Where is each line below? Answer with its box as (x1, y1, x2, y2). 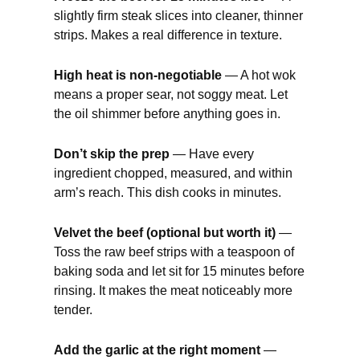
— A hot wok (222, 68, 297, 83)
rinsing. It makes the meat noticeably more (54, 284, 293, 298)
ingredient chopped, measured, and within (54, 166, 293, 181)
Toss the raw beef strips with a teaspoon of (54, 245, 295, 260)
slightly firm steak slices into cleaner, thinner (54, 9, 304, 23)
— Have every (170, 147, 255, 162)
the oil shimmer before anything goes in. (54, 107, 281, 121)
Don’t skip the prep (54, 147, 170, 162)
